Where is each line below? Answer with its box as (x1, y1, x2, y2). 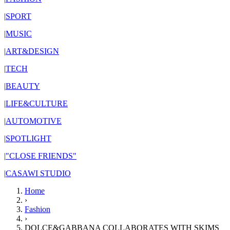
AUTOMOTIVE (6, 117, 62, 125)
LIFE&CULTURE (6, 99, 68, 108)
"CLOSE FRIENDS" (6, 151, 76, 160)
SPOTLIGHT (6, 134, 51, 143)
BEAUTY (6, 82, 40, 90)
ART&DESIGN (6, 47, 59, 55)
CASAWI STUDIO (6, 169, 71, 178)
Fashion (25, 205, 50, 214)
